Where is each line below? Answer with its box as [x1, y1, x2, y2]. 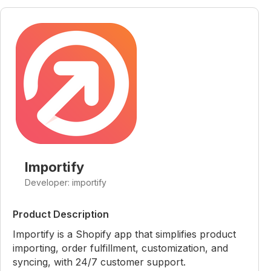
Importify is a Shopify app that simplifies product [13, 228, 236, 240]
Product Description [13, 208, 109, 220]
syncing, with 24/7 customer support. [13, 256, 186, 268]
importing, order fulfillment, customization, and [13, 242, 228, 254]
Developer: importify [25, 177, 106, 188]
